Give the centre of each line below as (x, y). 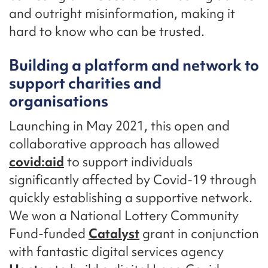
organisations (59, 101)
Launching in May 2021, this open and (119, 126)
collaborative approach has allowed (114, 144)
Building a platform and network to (134, 66)
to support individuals (128, 162)
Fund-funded (49, 234)
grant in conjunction (199, 234)
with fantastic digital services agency (116, 252)
